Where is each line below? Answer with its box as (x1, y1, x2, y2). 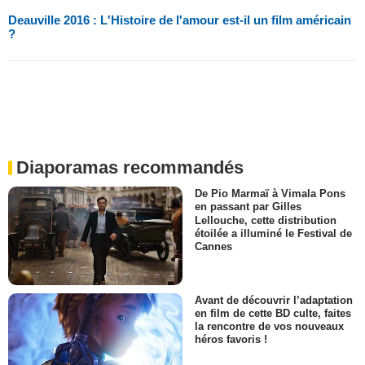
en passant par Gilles (195, 200, 301, 213)
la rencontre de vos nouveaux (195, 319, 344, 332)
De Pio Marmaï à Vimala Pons (195, 187, 345, 200)
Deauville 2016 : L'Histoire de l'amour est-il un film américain (8, 13, 351, 28)
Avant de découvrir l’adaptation (195, 293, 353, 306)
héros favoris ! (195, 333, 267, 346)
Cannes (195, 240, 232, 253)
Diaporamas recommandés (16, 157, 244, 178)
